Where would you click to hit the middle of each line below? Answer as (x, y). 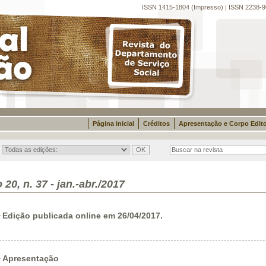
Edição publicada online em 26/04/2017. (82, 216)
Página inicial (113, 123)
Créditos (156, 123)
